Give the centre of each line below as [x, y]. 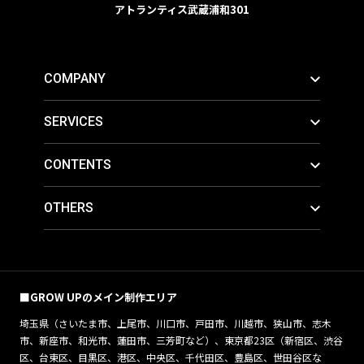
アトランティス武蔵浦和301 [182, 10]
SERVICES [73, 122]
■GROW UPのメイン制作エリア [98, 297]
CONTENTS [77, 165]
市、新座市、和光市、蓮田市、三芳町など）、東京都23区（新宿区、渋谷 [181, 340]
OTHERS [68, 208]
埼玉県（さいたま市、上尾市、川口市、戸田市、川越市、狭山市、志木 [175, 323]
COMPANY [74, 79]
